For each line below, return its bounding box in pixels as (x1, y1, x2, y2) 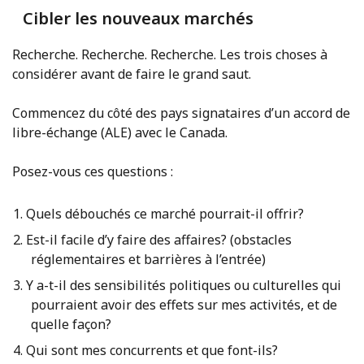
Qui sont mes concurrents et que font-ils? (25, 341, 278, 360)
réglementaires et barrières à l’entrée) (31, 250, 266, 269)
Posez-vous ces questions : (12, 162, 173, 181)
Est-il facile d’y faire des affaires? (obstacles (25, 231, 292, 249)
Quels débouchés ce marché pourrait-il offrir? (25, 205, 304, 223)
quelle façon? (31, 315, 111, 334)
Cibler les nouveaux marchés (22, 7, 253, 30)
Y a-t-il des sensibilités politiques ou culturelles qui (25, 276, 341, 295)
